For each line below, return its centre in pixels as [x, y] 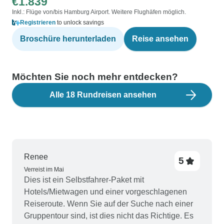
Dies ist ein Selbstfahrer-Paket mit [84, 180]
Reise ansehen [160, 39]
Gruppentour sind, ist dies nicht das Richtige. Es [109, 216]
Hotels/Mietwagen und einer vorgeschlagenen [105, 192]
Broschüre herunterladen [68, 39]
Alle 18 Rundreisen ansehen [103, 95]
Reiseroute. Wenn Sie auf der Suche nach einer [108, 204]
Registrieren [38, 22]
